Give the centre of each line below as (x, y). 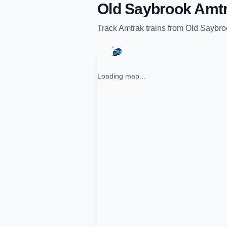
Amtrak (131, 28)
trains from (165, 28)
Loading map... (121, 76)
